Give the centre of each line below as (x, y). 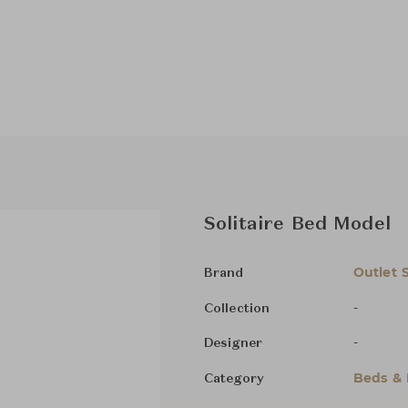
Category (234, 378)
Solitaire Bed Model (297, 224)
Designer (233, 343)
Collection (237, 308)
